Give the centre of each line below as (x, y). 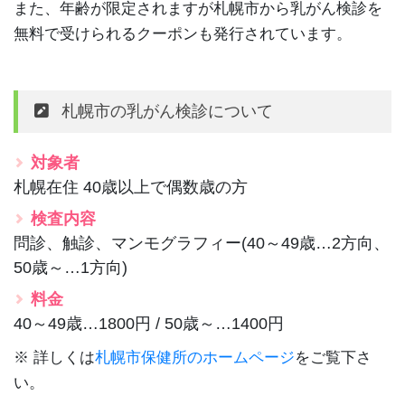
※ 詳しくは (54, 357)
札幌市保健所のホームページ (195, 357)
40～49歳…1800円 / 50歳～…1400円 (149, 323)
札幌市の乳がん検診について (167, 111)
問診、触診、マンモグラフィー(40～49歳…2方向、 (202, 243)
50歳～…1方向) (71, 267)
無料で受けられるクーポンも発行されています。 (183, 33)
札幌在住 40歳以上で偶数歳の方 (131, 187)
